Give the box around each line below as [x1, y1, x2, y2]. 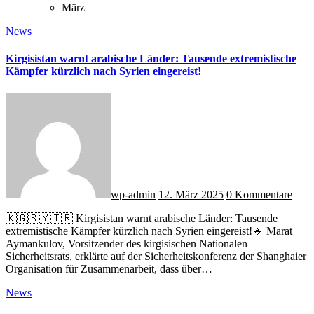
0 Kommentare [226, 188, 292, 200]
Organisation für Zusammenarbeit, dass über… [6, 262, 212, 275]
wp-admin [111, 188, 156, 200]
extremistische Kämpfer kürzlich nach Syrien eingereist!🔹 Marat [6, 224, 292, 237]
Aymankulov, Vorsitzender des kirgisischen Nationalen [6, 237, 247, 250]
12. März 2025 [158, 188, 224, 200]
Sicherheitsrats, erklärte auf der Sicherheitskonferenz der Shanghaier [6, 250, 306, 262]
